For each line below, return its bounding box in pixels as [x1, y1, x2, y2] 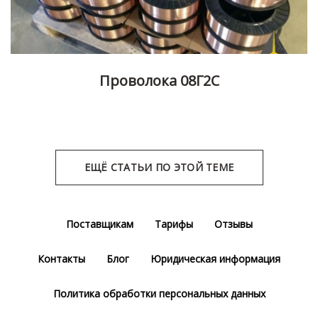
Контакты [38, 252, 85, 266]
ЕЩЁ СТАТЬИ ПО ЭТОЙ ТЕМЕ [84, 160, 234, 175]
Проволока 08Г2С [99, 71, 219, 91]
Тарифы [154, 217, 193, 231]
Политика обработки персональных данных [53, 287, 265, 301]
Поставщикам [65, 217, 133, 231]
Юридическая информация [150, 252, 280, 266]
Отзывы [214, 217, 253, 231]
